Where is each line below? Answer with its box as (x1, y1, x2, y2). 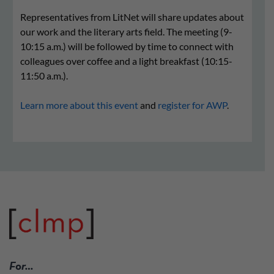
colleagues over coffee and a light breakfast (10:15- (20, 54, 232, 67)
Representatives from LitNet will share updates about (20, 10, 244, 23)
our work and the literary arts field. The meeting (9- (20, 25, 232, 37)
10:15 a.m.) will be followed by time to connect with (20, 40, 234, 52)
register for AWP (158, 98, 227, 111)
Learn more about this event (20, 98, 138, 111)
